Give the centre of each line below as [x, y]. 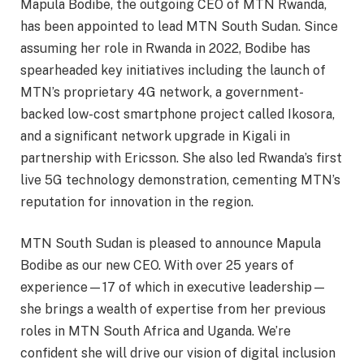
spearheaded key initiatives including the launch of [173, 70]
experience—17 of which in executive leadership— [173, 288]
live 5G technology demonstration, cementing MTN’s [180, 180]
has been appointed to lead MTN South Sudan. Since [179, 26]
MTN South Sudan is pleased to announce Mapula [171, 244]
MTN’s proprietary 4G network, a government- [162, 92]
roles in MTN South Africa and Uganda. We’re [156, 331]
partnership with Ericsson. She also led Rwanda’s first [181, 158]
